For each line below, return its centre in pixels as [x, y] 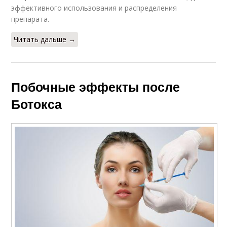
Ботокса [37, 104]
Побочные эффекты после [96, 87]
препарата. [30, 19]
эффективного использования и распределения [94, 8]
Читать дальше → [45, 40]
